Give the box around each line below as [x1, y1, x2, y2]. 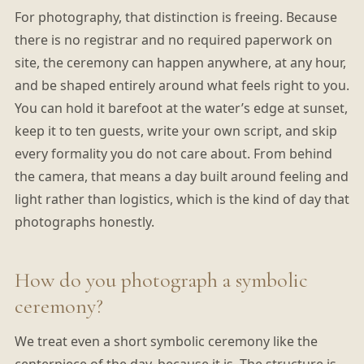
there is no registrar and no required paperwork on [14, 31, 332, 50]
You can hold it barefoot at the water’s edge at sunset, [14, 99, 348, 118]
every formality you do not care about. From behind [14, 145, 332, 163]
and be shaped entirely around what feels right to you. [14, 76, 349, 95]
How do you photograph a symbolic [14, 266, 308, 292]
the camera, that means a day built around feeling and [14, 167, 349, 186]
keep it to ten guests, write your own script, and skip [14, 122, 337, 141]
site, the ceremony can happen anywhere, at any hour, [14, 54, 346, 72]
